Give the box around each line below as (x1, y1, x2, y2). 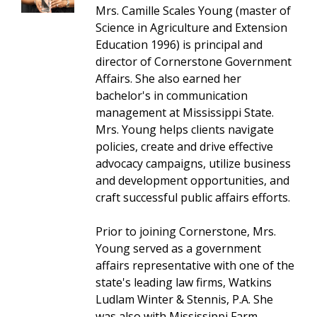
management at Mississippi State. (95, 104, 274, 120)
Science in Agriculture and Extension (95, 19, 287, 35)
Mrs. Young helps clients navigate (95, 121, 274, 137)
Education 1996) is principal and (95, 36, 263, 52)
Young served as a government (95, 240, 261, 256)
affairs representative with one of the (95, 257, 294, 273)
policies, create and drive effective (95, 138, 273, 154)
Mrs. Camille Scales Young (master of (95, 2, 291, 18)
